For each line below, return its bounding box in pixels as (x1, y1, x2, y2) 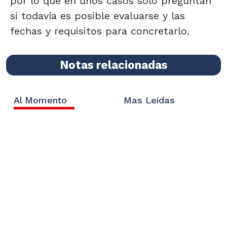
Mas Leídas (123, 94, 175, 105)
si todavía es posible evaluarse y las (10, 9, 185, 22)
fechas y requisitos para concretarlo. (10, 24, 190, 37)
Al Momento (14, 94, 67, 105)
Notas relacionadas (60, 58, 167, 71)
